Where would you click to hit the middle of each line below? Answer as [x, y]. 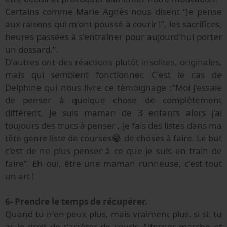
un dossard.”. [32, 50]
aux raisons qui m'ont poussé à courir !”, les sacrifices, [113, 24]
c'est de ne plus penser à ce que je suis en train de [113, 151]
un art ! [20, 176]
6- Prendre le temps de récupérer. [76, 202]
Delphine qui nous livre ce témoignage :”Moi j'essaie [113, 88]
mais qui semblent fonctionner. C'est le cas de [113, 75]
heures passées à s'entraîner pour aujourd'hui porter [113, 37]
